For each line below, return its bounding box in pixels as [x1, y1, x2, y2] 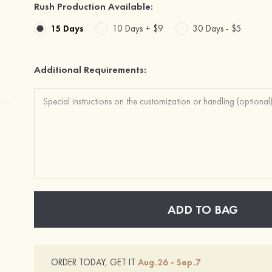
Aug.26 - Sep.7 [138, 256, 201, 268]
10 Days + [112, 22, 153, 35]
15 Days [51, 22, 83, 35]
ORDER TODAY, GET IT [51, 256, 135, 268]
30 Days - [192, 22, 231, 35]
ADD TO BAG [168, 202, 238, 217]
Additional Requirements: [34, 63, 146, 76]
